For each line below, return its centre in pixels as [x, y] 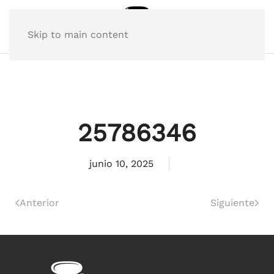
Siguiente [232, 203]
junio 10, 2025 [121, 164]
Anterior [39, 203]
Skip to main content [78, 35]
